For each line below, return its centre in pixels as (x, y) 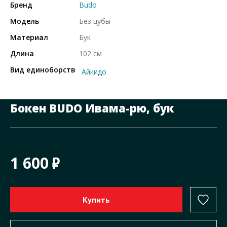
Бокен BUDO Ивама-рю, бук (92, 108)
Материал (29, 37)
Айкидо (94, 72)
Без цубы (94, 21)
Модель (25, 21)
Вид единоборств (43, 70)
